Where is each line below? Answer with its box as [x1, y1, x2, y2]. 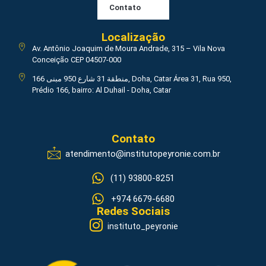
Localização [101, 30, 165, 44]
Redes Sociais [96, 204, 170, 218]
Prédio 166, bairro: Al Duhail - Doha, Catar [31, 85, 173, 94]
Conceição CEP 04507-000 [31, 55, 121, 64]
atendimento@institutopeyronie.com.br [65, 148, 220, 160]
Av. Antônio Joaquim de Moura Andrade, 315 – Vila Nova [31, 43, 225, 53]
